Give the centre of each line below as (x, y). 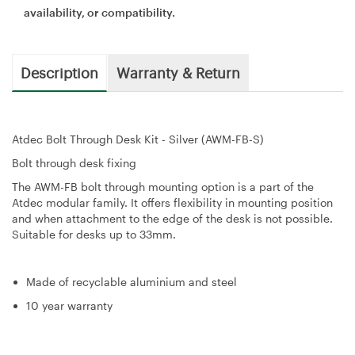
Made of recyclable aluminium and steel (132, 281)
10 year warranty (69, 305)
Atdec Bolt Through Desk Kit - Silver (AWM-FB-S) (138, 139)
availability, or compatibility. (99, 12)
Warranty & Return (178, 72)
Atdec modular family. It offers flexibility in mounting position (172, 202)
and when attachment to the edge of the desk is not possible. (172, 218)
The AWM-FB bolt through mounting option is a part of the (163, 186)
